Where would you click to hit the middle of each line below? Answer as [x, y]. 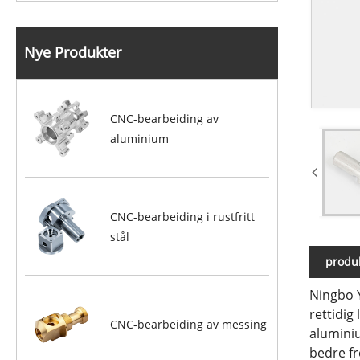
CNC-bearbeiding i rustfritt [183, 216]
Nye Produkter [73, 52]
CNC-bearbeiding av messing [189, 325]
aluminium [140, 138]
